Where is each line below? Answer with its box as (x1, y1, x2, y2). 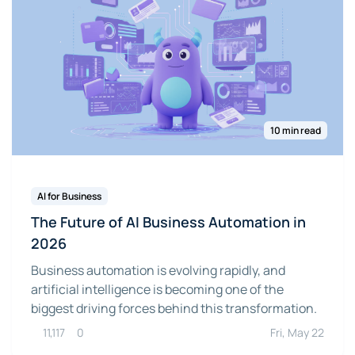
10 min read (270, 124, 321, 138)
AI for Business (37, 189, 101, 204)
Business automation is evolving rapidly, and (31, 261, 285, 280)
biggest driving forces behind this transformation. (31, 300, 317, 318)
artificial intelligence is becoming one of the (31, 281, 284, 299)
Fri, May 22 (270, 325, 324, 341)
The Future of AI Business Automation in (31, 212, 306, 232)
